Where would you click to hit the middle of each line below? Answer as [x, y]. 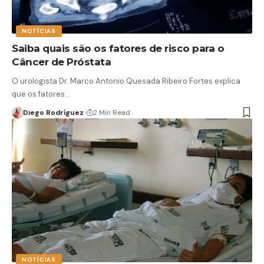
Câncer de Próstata [61, 62]
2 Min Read [111, 112]
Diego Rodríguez [53, 112]
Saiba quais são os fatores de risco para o [118, 48]
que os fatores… [41, 94]
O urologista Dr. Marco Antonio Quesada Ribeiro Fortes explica [126, 81]
